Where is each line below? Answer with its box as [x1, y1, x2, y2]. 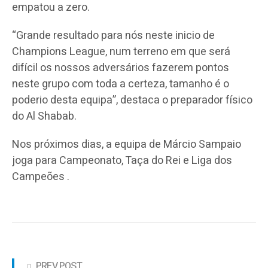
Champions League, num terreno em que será [12, 43, 230, 60]
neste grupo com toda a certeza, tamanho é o [12, 75, 229, 92]
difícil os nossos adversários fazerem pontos [12, 59, 229, 76]
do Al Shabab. [12, 108, 77, 124]
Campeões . [12, 168, 69, 185]
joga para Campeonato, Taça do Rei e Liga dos [12, 152, 232, 169]
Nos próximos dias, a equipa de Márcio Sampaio [12, 136, 241, 153]
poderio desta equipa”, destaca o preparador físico [12, 92, 252, 108]
